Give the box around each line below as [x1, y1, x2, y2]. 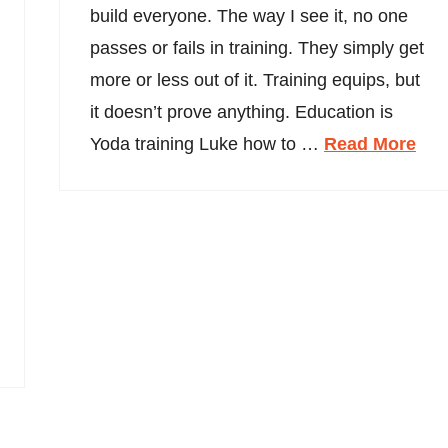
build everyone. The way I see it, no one [90, 5, 409, 26]
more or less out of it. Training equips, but [90, 69, 421, 90]
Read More [324, 133, 417, 154]
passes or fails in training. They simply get [90, 37, 425, 58]
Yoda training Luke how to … [90, 133, 325, 154]
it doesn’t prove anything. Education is [90, 101, 394, 122]
